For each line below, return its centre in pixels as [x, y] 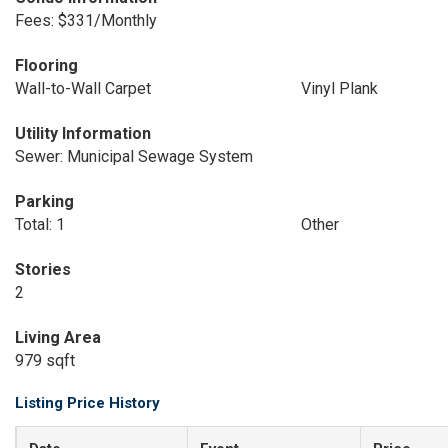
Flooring [46, 65]
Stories [43, 269]
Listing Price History [87, 403]
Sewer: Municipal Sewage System [134, 156]
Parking [44, 201]
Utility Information [83, 133]
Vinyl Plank [339, 88]
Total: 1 [40, 224]
